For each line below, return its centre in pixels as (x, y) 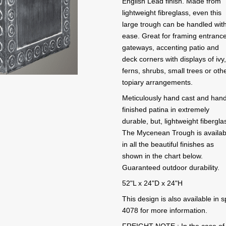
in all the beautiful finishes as (168, 144)
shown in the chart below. (163, 156)
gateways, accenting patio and (171, 47)
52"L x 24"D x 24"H (153, 183)
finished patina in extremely (166, 109)
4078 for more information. (165, 210)
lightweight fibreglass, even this (172, 13)
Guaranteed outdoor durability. (171, 167)
